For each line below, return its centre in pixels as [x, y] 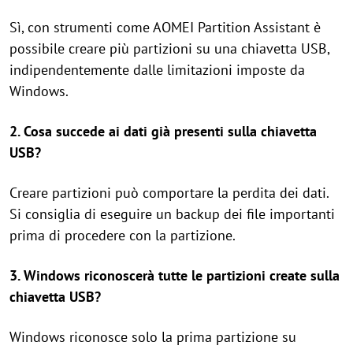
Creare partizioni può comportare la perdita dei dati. [169, 192]
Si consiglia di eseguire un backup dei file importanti [172, 214]
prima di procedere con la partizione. [123, 235]
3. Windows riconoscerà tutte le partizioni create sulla [175, 275]
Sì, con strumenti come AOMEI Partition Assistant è [165, 27]
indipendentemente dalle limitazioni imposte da [157, 69]
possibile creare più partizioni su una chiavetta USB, [169, 48]
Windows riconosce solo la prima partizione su [153, 336]
